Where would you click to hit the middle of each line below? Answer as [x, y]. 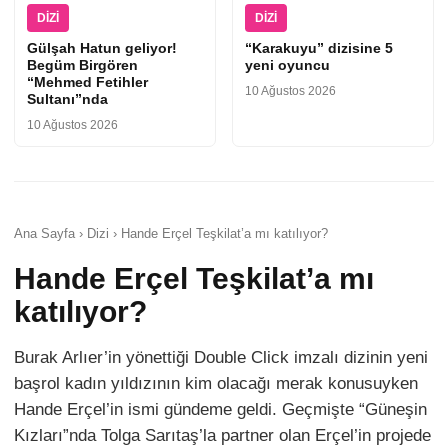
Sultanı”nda [67, 99]
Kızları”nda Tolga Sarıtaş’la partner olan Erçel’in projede [222, 436]
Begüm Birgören [82, 65]
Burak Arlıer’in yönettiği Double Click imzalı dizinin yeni [221, 358]
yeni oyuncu [287, 65]
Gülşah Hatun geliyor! [102, 48]
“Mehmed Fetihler [87, 82]
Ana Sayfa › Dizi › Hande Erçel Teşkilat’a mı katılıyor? [171, 234]
